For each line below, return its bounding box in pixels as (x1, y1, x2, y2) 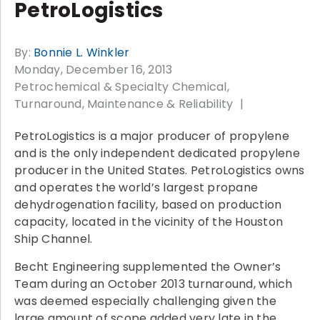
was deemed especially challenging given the (14, 292, 276, 309)
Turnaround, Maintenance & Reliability (14, 95, 234, 112)
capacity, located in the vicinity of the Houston (14, 213, 283, 230)
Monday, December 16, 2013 (14, 61, 173, 78)
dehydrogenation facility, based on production (14, 196, 282, 213)
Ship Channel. (14, 230, 93, 247)
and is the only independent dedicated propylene (14, 144, 300, 161)
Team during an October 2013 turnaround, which (14, 275, 293, 292)
